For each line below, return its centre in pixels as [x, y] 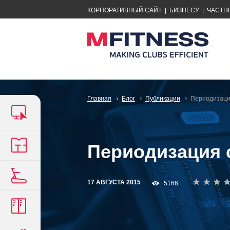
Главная [99, 99]
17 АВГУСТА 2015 [114, 182]
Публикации [163, 99]
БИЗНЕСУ [184, 10]
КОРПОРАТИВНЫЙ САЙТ [125, 10]
